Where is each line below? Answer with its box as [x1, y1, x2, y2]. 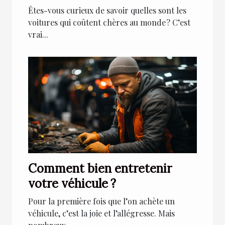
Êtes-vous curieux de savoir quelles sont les [28, 5, 186, 16]
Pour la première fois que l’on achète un [28, 196, 175, 207]
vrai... [28, 29, 48, 40]
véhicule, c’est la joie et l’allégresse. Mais [28, 208, 175, 219]
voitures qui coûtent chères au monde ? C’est [28, 17, 190, 28]
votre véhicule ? [28, 176, 116, 192]
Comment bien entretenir [28, 161, 172, 177]
